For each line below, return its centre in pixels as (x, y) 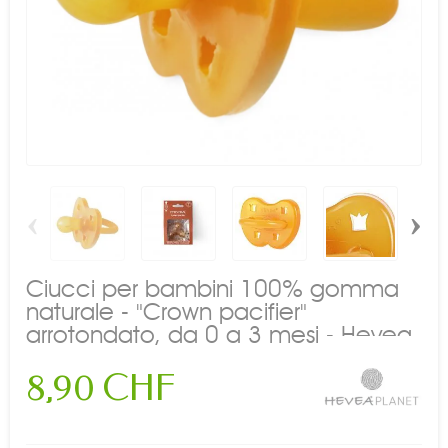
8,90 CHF (101, 387)
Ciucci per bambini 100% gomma (212, 288)
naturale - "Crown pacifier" (166, 311)
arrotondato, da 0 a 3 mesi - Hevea (219, 334)
